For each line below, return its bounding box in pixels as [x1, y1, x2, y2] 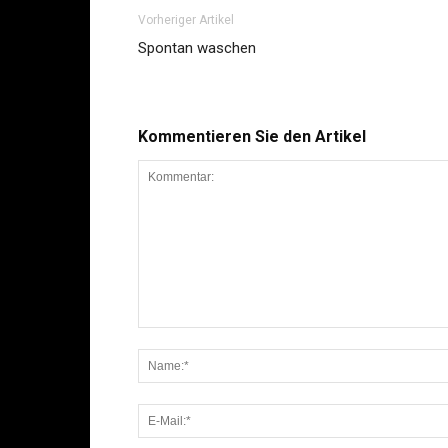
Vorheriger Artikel [138, 12, 234, 27]
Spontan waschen [138, 38, 256, 57]
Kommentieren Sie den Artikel [138, 126, 366, 146]
